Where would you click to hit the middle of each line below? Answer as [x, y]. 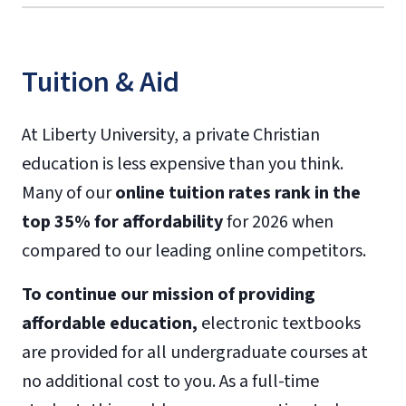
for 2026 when [278, 222]
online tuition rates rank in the [238, 193]
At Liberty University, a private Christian [171, 135]
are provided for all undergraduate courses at [195, 352]
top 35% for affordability [122, 222]
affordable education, [110, 323]
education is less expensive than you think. [183, 164]
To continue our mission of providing [169, 294]
